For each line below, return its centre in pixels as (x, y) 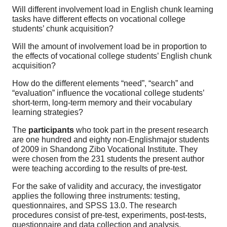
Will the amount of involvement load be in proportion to (109, 46)
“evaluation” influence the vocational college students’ (108, 93)
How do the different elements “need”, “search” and (103, 83)
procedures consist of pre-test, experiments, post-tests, (109, 215)
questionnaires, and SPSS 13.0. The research (94, 205)
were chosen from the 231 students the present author (108, 159)
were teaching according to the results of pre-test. (100, 168)
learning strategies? (48, 112)
